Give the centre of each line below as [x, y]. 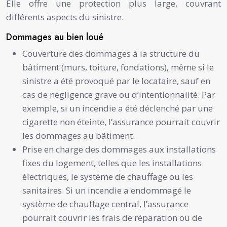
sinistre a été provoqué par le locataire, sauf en [116, 81]
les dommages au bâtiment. [79, 135]
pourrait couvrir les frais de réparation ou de [112, 217]
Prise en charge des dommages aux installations [119, 149]
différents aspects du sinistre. [65, 17]
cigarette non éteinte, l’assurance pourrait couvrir [121, 122]
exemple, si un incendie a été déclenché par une [118, 108]
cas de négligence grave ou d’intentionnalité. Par [119, 94]
